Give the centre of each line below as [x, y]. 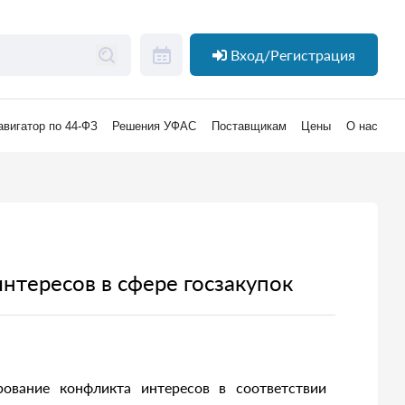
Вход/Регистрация [293, 55]
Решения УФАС [155, 126]
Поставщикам [249, 126]
